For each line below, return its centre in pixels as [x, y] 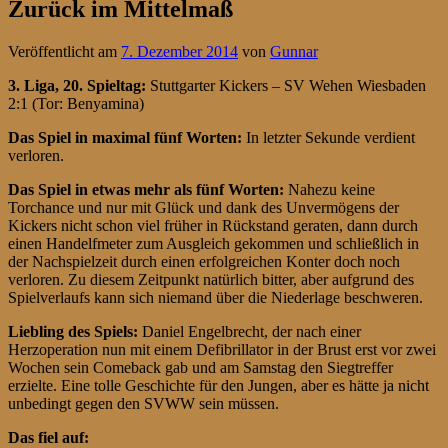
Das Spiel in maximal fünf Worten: [127, 137]
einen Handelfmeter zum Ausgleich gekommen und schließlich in [213, 243]
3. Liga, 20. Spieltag [74, 85]
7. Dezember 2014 [179, 51]
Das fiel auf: [48, 437]
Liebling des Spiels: [75, 331]
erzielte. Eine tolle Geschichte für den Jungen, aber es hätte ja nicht [218, 385]
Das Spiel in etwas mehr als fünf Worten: [146, 189]
